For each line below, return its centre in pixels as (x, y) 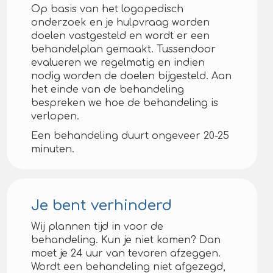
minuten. (53, 149)
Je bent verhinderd (102, 206)
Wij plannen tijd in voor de (97, 227)
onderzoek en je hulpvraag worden (121, 23)
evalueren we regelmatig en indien (118, 63)
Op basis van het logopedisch (108, 9)
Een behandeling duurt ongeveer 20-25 (130, 136)
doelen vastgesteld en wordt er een (121, 36)
